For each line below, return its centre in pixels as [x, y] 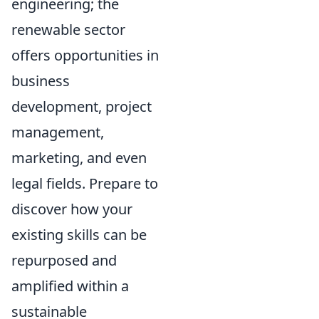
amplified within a [70, 286]
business [41, 81]
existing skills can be [79, 235]
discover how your [72, 209]
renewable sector [68, 30]
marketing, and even [79, 158]
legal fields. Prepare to [85, 183]
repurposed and [64, 260]
